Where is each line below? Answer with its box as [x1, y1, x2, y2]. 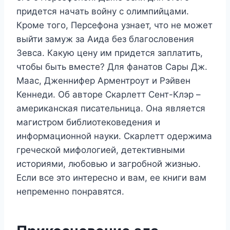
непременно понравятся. [16, 186, 124, 197]
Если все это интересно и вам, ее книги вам [16, 172, 206, 183]
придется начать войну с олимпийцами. [16, 6, 189, 16]
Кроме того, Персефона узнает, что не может [16, 20, 213, 30]
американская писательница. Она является [16, 103, 205, 113]
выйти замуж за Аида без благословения [16, 33, 194, 44]
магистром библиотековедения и [16, 117, 160, 127]
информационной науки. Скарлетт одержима [16, 130, 212, 141]
